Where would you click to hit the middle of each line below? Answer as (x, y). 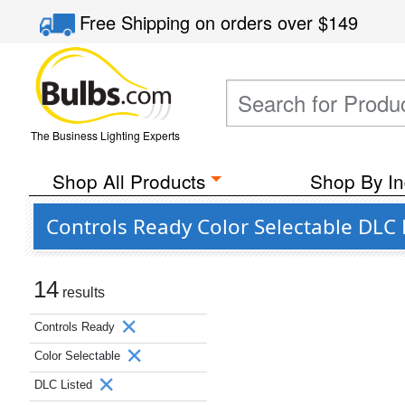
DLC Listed (65, 385)
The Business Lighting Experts (105, 135)
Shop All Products (128, 181)
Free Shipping (138, 22)
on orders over (257, 22)
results (82, 292)
